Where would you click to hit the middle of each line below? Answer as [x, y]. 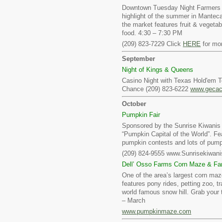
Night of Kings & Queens [158, 70]
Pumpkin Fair [141, 115]
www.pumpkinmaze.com [157, 211]
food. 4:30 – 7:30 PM [152, 33]
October [134, 104]
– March [134, 200]
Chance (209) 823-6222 [156, 89]
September [139, 59]
